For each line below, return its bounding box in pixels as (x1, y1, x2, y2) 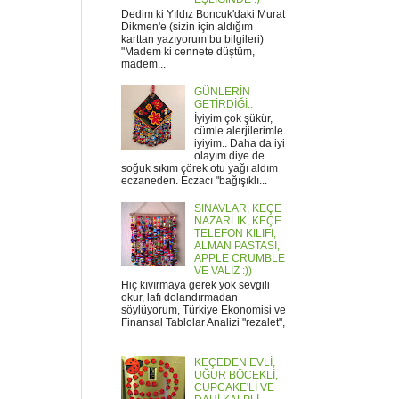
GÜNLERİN (193, 85, 250, 98)
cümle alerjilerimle (193, 124, 283, 137)
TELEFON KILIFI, (193, 226, 276, 240)
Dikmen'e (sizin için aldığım (121, 20, 253, 33)
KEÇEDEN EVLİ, (193, 355, 275, 369)
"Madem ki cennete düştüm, (121, 45, 255, 58)
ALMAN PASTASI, (193, 239, 280, 252)
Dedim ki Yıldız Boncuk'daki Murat (121, 7, 285, 20)
